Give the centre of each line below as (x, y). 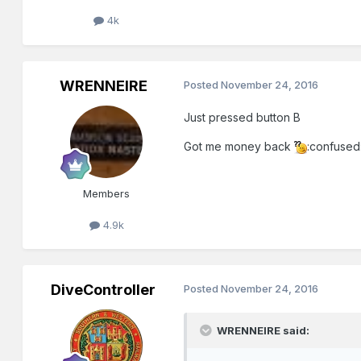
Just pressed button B (243, 117)
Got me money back (239, 146)
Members (107, 193)
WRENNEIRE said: (262, 330)
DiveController (104, 289)
